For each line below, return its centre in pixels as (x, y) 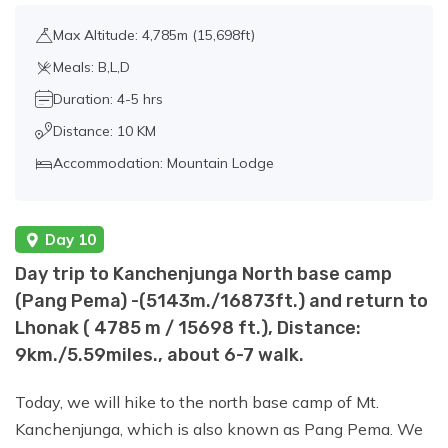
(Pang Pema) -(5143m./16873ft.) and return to (221, 301)
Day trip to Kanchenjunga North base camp (203, 274)
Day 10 (70, 240)
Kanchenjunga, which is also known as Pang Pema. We (219, 429)
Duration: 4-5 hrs (108, 99)
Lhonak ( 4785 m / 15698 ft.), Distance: (188, 328)
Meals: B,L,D (91, 67)
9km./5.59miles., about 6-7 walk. (159, 355)
